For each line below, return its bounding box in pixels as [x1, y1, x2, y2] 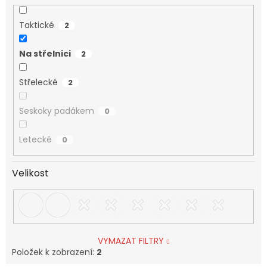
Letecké [18, 133, 52, 146]
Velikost [12, 166, 49, 180]
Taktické [18, 19, 54, 32]
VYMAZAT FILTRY [97, 235, 164, 247]
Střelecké [18, 76, 58, 89]
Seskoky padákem [18, 105, 94, 117]
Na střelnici [18, 48, 71, 60]
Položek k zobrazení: [12, 246, 97, 259]
